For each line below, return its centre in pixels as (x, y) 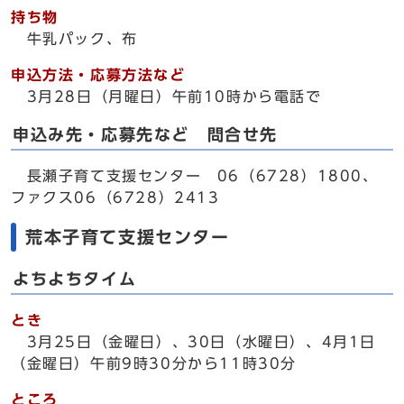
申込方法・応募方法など (98, 75)
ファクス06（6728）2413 (115, 197)
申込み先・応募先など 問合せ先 (145, 135)
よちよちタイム (75, 279)
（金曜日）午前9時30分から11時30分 (154, 363)
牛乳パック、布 (74, 39)
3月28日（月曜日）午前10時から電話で (166, 96)
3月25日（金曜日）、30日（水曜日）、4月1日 (194, 342)
